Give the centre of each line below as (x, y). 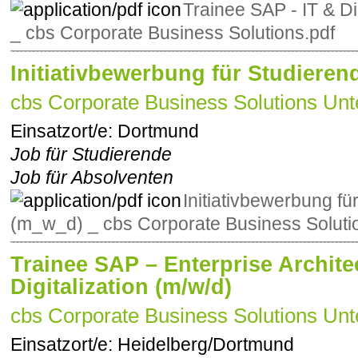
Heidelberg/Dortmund (206, 345)
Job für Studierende (91, 155)
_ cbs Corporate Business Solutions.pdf (173, 33)
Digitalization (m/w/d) (121, 286)
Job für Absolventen (92, 178)
